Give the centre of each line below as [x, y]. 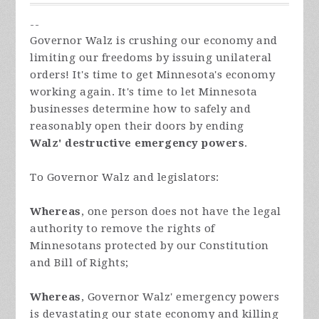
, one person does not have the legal [181, 212]
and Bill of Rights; [79, 263]
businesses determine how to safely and [141, 109]
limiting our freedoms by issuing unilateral [151, 58]
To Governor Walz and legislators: [125, 178]
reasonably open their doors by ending [137, 126]
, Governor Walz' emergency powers [180, 297]
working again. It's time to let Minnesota [144, 92]
